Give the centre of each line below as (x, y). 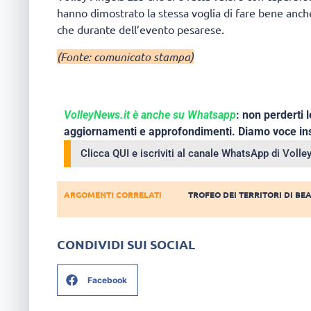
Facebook (107, 280)
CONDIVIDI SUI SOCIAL (126, 244)
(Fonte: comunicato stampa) (125, 56)
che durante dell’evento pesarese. (141, 30)
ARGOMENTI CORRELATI (113, 194)
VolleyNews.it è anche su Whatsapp (150, 115)
